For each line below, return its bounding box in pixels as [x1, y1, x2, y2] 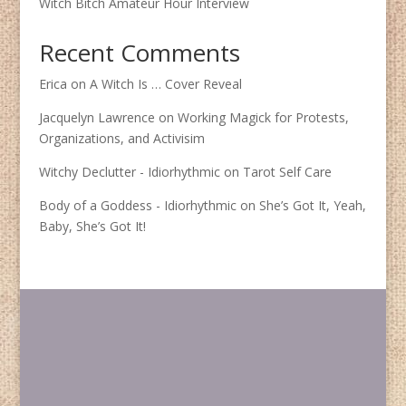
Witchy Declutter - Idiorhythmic [38, 163, 220, 180]
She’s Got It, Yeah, [258, 197, 366, 214]
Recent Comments [38, 36, 240, 69]
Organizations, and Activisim [38, 130, 205, 147]
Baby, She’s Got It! [38, 217, 146, 235]
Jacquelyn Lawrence [38, 109, 155, 126]
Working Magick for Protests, [177, 109, 349, 126]
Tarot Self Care [242, 163, 332, 180]
